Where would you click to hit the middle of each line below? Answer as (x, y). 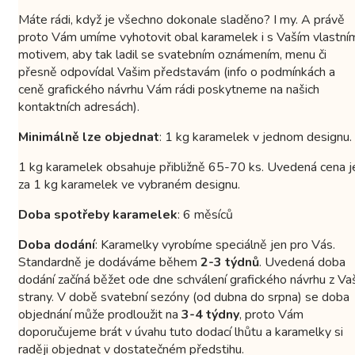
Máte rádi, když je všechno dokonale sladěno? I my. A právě (181, 19)
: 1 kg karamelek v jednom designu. (256, 137)
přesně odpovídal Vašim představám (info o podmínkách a (177, 72)
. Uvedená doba (302, 262)
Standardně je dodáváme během (109, 262)
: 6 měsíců (205, 214)
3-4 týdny (210, 314)
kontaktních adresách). (79, 107)
